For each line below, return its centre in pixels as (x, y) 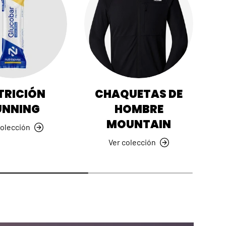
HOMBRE (139, 109)
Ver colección (132, 142)
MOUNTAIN (139, 125)
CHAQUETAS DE (139, 94)
